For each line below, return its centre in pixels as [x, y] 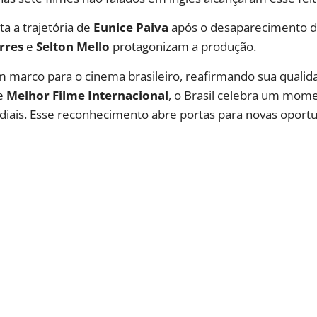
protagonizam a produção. [183, 47]
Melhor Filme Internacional [87, 95]
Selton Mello [73, 47]
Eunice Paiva [131, 28]
